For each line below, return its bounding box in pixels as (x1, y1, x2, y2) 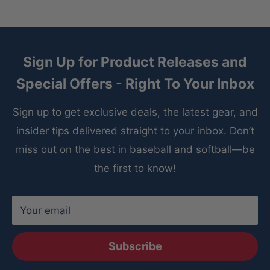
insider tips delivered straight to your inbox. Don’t (16, 125, 254, 137)
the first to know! (94, 162, 176, 175)
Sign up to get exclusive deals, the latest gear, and (12, 106, 258, 119)
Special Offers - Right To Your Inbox (16, 75, 254, 93)
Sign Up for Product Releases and (23, 54, 247, 71)
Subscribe (108, 240, 162, 253)
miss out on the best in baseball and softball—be (15, 143, 255, 156)
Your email (20, 204, 71, 217)
